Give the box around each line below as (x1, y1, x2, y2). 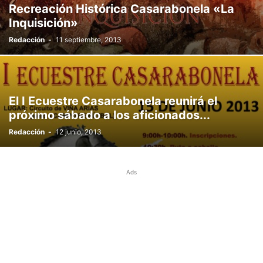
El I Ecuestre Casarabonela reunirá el (9, 94, 217, 108)
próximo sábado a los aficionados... (9, 108, 210, 122)
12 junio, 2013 (56, 127, 102, 136)
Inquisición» (9, 16, 78, 30)
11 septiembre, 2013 (56, 35, 122, 44)
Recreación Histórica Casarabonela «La (9, 2, 234, 16)
